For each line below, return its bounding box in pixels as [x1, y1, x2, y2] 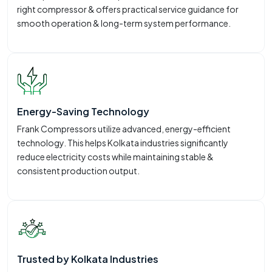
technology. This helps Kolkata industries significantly [17, 137, 228, 148]
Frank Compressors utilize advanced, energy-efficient [17, 123, 231, 134]
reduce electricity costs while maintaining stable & [17, 151, 214, 162]
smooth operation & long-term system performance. [17, 17, 231, 29]
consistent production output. [17, 165, 140, 176]
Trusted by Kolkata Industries [17, 252, 158, 265]
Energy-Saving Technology [17, 104, 149, 118]
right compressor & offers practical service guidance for [17, 3, 239, 15]
